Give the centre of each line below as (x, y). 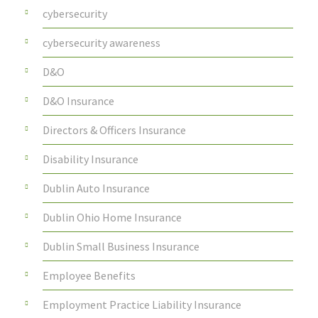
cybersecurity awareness (102, 43)
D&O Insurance (78, 101)
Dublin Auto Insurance (96, 188)
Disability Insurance (91, 159)
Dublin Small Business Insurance (121, 247)
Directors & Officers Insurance (114, 130)
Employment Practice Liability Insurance (142, 305)
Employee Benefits (89, 276)
